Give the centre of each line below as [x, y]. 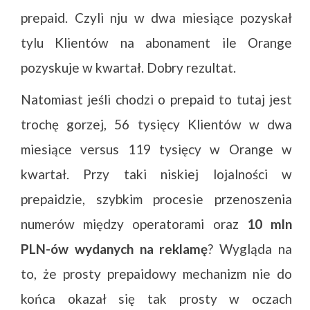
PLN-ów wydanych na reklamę [115, 249]
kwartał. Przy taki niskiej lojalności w [156, 174]
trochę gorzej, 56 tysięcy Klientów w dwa [156, 124]
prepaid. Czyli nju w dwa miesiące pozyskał [156, 18]
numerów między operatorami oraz [134, 224]
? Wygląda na [250, 249]
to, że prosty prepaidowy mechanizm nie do [156, 274]
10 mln [270, 224]
